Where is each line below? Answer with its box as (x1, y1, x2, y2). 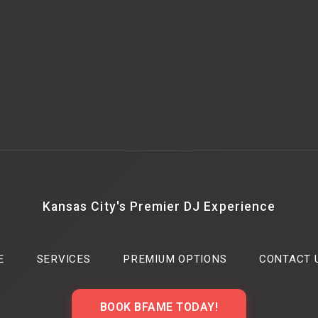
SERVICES (36, 253, 91, 266)
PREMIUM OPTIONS (123, 253, 227, 266)
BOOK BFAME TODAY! (99, 300, 219, 314)
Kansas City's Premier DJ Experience (43, 199, 275, 214)
